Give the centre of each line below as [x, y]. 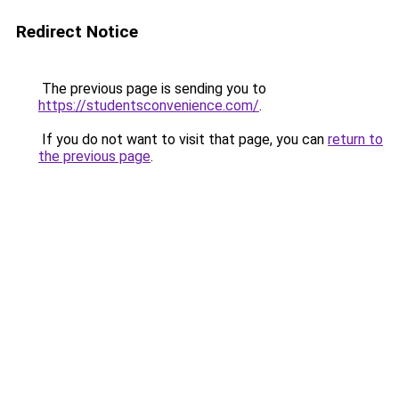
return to [355, 139]
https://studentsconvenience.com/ [149, 106]
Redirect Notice [77, 32]
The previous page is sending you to [152, 89]
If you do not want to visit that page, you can [183, 139]
